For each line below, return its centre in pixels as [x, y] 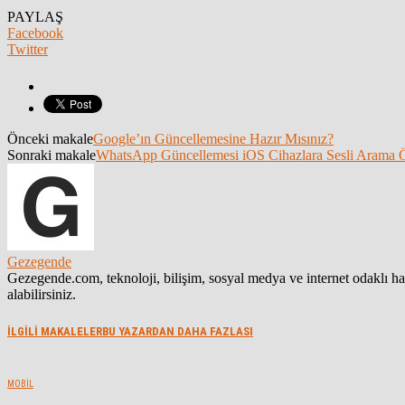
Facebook [35, 33]
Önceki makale [50, 139]
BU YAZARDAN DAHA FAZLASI [178, 331]
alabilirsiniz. [42, 295]
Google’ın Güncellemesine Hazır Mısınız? [213, 139]
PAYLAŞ [35, 17]
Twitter [28, 50]
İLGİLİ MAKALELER [55, 331]
